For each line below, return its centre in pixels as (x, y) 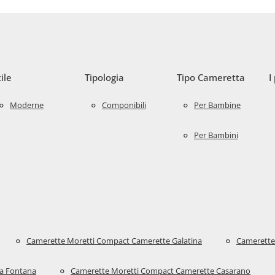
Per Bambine (217, 105)
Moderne (27, 105)
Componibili (124, 105)
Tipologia (104, 78)
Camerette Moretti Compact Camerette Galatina (114, 240)
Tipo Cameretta (211, 78)
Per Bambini (216, 135)
